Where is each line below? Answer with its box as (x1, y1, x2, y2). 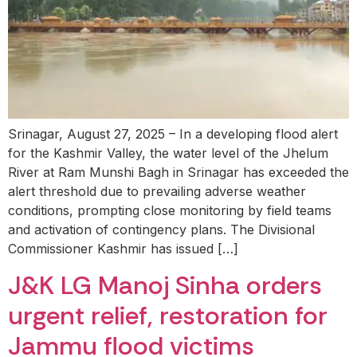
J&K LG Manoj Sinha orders (8, 268, 322, 302)
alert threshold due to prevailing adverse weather (8, 183, 306, 200)
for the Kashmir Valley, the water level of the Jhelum (8, 145, 328, 162)
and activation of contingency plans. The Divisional (8, 222, 315, 238)
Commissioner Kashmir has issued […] (8, 241, 238, 257)
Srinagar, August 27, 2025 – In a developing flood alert (8, 126, 338, 143)
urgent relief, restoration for (8, 298, 328, 332)
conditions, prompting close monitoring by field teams (8, 202, 331, 219)
